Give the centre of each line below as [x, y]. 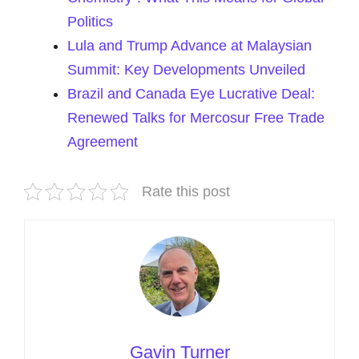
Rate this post [186, 192]
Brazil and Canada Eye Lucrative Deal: [191, 94]
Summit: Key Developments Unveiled [186, 70]
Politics [90, 22]
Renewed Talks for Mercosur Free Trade [196, 118]
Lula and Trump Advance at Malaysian [190, 46]
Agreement [103, 142]
